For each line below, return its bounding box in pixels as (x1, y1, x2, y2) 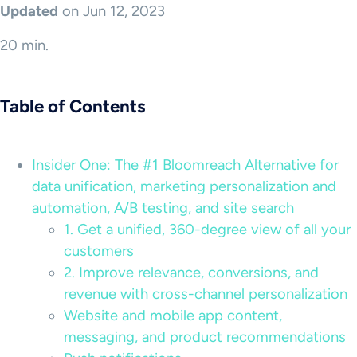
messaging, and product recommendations (64, 328, 346, 346)
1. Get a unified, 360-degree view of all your (64, 221, 351, 238)
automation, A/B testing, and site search (32, 199, 294, 217)
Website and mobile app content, (64, 307, 282, 324)
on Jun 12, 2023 (58, 2, 165, 20)
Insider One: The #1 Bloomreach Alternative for (32, 156, 339, 174)
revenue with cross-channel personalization (64, 285, 347, 303)
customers (64, 242, 134, 260)
